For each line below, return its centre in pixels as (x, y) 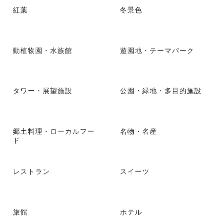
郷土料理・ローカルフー (54, 131)
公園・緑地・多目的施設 (161, 90)
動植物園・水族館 (43, 50)
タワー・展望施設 (43, 90)
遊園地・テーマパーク (157, 50)
